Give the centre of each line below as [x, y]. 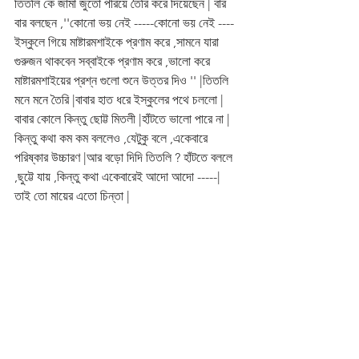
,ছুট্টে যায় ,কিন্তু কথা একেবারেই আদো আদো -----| [119, 177]
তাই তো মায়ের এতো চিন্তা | [72, 196]
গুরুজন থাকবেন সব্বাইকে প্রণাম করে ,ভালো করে [114, 62]
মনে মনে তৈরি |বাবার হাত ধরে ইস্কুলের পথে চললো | [119, 100]
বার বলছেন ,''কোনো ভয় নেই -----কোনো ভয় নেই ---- [124, 23]
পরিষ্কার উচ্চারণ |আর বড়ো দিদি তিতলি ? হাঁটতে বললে [125, 158]
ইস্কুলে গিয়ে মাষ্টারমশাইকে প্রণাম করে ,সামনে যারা [118, 42]
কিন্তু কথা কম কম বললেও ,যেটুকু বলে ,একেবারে [113, 139]
